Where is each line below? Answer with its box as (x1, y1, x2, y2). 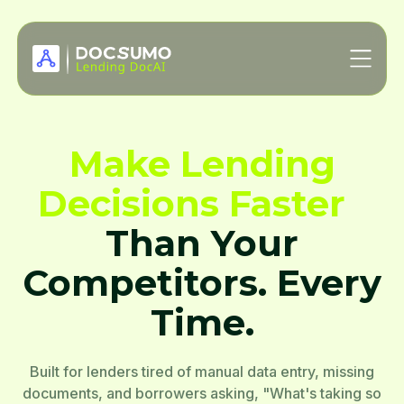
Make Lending (69, 142, 335, 186)
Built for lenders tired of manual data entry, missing (30, 363, 374, 381)
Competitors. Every (23, 261, 381, 305)
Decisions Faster (37, 181, 345, 225)
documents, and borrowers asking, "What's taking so (23, 384, 381, 402)
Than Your (106, 221, 298, 265)
